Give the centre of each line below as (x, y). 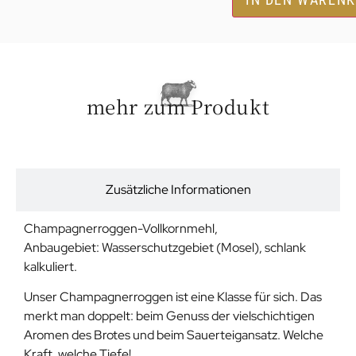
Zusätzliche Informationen (178, 189)
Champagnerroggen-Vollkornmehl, (121, 228)
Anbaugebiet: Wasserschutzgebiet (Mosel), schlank (165, 247)
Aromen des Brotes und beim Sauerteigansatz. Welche (174, 335)
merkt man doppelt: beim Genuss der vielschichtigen (169, 316)
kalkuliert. (50, 266)
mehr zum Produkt (178, 106)
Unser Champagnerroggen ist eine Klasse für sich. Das (173, 297)
